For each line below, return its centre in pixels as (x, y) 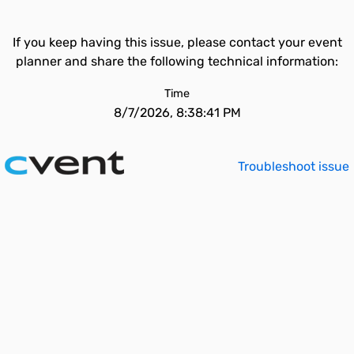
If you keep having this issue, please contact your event (177, 42)
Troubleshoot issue (294, 166)
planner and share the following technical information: (177, 61)
